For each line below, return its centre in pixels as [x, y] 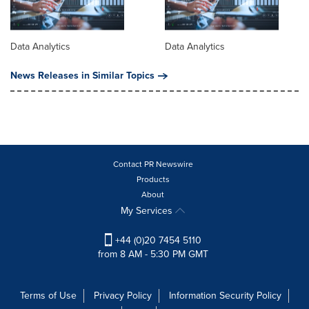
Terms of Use [48, 295]
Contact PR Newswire [153, 164]
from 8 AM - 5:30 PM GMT [153, 254]
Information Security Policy [225, 295]
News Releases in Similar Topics [82, 75]
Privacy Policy [123, 295]
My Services [148, 210]
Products [153, 179]
